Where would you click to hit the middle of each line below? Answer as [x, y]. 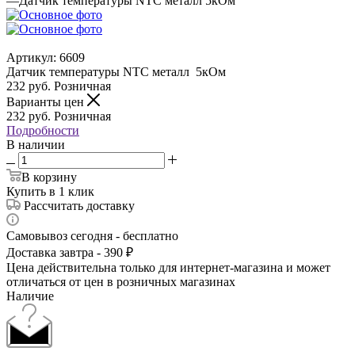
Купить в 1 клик [50, 191]
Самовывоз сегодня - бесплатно [92, 235]
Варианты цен [47, 101]
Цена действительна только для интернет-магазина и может [168, 267]
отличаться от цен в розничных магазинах [121, 281]
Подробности [43, 130]
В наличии [36, 144]
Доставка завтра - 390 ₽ [70, 252]
